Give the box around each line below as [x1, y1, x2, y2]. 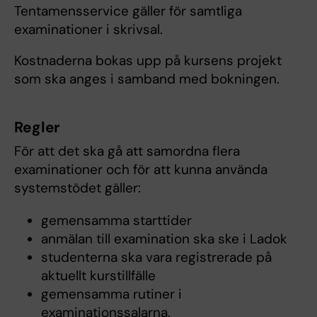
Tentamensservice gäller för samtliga [14, 1, 242, 20]
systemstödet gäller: [14, 178, 141, 197]
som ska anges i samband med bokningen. [14, 69, 279, 88]
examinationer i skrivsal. [14, 20, 163, 38]
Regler [14, 117, 61, 137]
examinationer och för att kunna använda [14, 160, 267, 178]
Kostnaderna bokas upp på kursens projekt [14, 51, 282, 69]
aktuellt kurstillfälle [40, 266, 156, 284]
